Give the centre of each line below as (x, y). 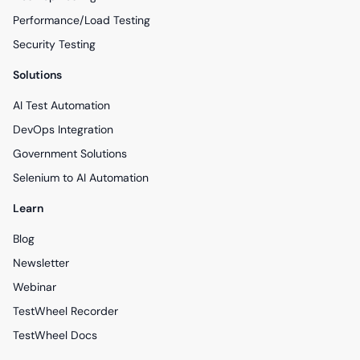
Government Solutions (70, 154)
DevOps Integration (63, 130)
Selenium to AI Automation (81, 178)
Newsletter (41, 263)
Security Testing (54, 45)
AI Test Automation (61, 106)
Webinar (35, 287)
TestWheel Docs (55, 335)
